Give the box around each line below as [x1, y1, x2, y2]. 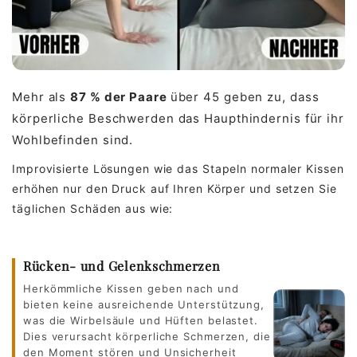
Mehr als [12, 88, 71, 104]
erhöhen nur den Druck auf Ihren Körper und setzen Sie [12, 181, 337, 195]
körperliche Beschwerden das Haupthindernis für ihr [12, 110, 344, 126]
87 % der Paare [70, 88, 171, 104]
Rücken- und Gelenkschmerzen [23, 257, 221, 274]
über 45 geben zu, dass [170, 88, 320, 104]
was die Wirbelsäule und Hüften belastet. [23, 313, 258, 327]
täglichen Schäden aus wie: [12, 201, 174, 215]
